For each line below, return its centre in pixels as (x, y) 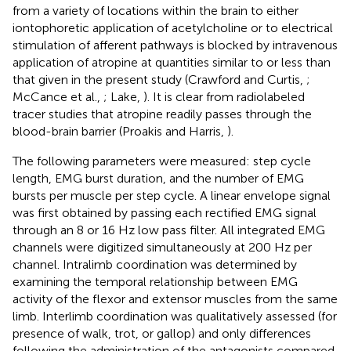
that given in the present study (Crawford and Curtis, (159, 80)
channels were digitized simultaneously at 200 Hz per (162, 248)
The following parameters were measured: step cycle (162, 161)
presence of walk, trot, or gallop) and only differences (162, 334)
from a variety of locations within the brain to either (156, 11)
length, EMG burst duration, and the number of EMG (158, 179)
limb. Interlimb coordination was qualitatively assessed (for (175, 317)
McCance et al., (58, 97)
